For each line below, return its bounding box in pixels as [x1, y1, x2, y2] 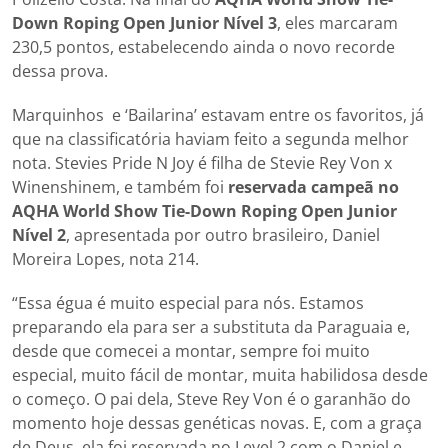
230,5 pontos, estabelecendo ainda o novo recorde [12, 36, 395, 59]
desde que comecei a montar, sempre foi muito [12, 340, 370, 363]
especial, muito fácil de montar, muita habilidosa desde [12, 364, 428, 387]
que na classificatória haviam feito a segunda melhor [12, 128, 409, 151]
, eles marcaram [277, 12, 398, 35]
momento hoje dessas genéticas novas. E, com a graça [12, 412, 422, 435]
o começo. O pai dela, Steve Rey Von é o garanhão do [12, 388, 411, 411]
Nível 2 [12, 224, 66, 247]
